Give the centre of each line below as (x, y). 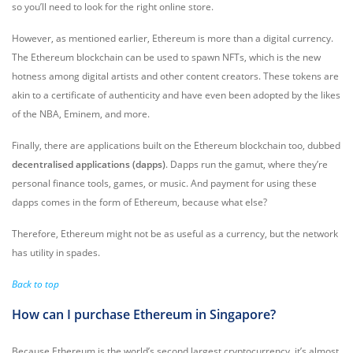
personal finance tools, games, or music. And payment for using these (164, 183)
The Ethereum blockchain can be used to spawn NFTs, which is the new (166, 57)
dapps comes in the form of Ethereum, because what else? (139, 202)
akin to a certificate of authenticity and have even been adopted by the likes (176, 95)
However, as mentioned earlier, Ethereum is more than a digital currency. (173, 38)
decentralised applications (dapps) (89, 164)
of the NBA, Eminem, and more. (81, 114)
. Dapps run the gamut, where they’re (247, 164)
